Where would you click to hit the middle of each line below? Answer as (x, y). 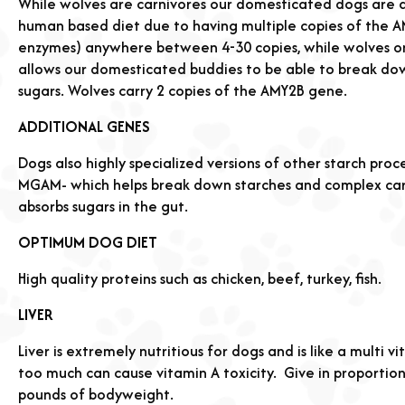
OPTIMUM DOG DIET (88, 242)
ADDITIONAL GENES (84, 127)
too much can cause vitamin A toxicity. (147, 372)
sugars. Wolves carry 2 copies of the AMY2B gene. (183, 90)
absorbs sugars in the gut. (103, 206)
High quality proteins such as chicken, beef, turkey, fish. (200, 278)
